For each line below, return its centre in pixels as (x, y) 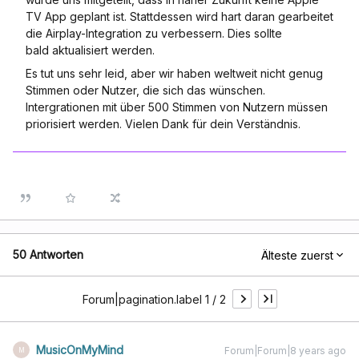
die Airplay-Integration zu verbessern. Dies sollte (154, 33)
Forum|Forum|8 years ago (285, 351)
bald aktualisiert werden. (90, 50)
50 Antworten (48, 254)
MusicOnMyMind (80, 350)
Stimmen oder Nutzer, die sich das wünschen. (145, 90)
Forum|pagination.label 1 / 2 (154, 299)
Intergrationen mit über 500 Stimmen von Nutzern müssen (177, 107)
